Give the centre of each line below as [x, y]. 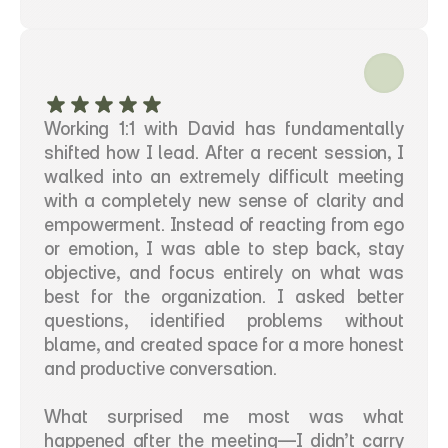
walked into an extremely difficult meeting [224, 176]
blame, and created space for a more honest [224, 344]
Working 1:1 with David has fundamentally [224, 128]
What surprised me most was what [224, 416]
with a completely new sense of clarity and [224, 200]
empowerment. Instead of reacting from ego [224, 224]
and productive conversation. [161, 368]
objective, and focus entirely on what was [224, 272]
